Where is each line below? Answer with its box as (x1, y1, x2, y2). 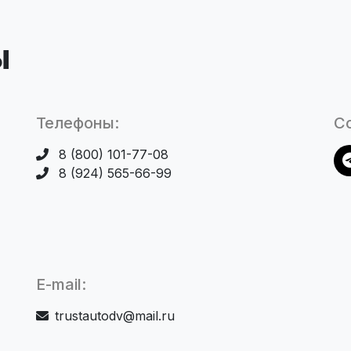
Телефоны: (36, 114, 119, 133)
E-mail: (36, 275, 86, 295)
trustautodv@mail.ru (55, 308, 175, 324)
